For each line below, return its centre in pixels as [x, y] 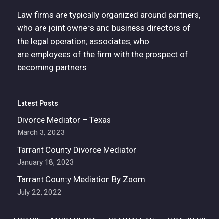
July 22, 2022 [39, 192]
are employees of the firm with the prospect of [103, 54]
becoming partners [52, 67]
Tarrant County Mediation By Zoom [81, 179]
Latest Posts [38, 103]
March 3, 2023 [41, 132]
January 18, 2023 [46, 162]
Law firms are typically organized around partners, [109, 15]
